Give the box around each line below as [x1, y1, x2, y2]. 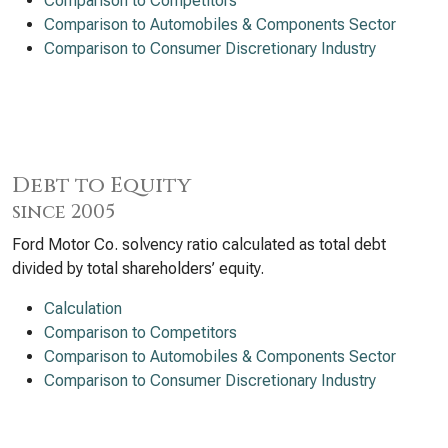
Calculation [44, 299, 122, 318]
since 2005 [12, 199, 115, 225]
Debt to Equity [12, 171, 191, 200]
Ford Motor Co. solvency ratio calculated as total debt [12, 235, 386, 254]
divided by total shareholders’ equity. [12, 259, 264, 278]
